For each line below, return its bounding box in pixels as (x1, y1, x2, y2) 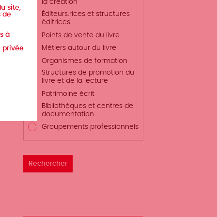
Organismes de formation (41, 57, 127, 64)
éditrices (41, 19, 70, 26)
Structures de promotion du (41, 69, 134, 77)
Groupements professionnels (41, 124, 139, 131)
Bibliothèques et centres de (41, 102, 133, 109)
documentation (41, 110, 94, 118)
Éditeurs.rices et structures (41, 11, 130, 18)
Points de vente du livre (41, 31, 120, 39)
